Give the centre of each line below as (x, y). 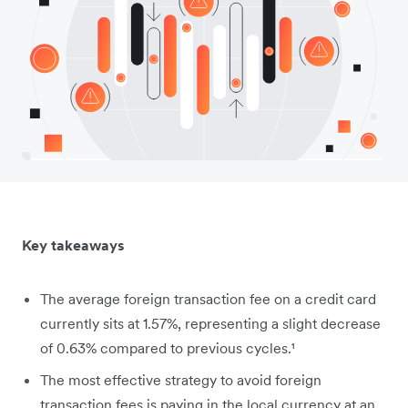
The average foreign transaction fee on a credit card (208, 299)
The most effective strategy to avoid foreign (181, 380)
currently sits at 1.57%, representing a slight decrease (210, 324)
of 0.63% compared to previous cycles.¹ (168, 348)
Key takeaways (73, 245)
